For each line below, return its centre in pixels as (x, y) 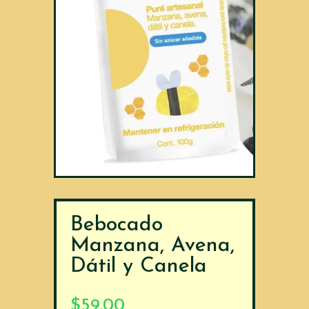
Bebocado (117, 225)
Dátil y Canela (139, 266)
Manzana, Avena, (153, 246)
